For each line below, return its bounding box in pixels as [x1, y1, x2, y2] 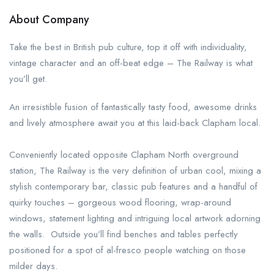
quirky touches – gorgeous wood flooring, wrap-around [9, 196, 231, 209]
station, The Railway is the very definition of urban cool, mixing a [9, 164, 261, 177]
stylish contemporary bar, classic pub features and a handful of [9, 180, 257, 193]
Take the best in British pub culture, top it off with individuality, [9, 40, 247, 54]
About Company [9, 12, 89, 28]
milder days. [9, 259, 70, 273]
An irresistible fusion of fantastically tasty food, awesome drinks [9, 100, 257, 114]
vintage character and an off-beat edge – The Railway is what [9, 56, 253, 70]
